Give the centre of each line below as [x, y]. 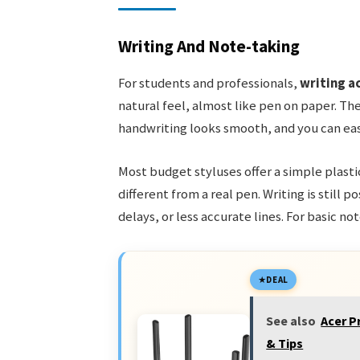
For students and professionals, [209, 84]
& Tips [285, 343]
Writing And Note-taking [209, 47]
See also [291, 320]
